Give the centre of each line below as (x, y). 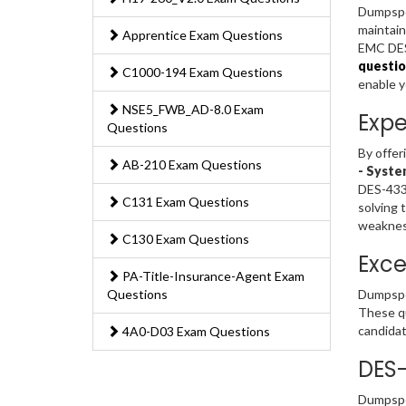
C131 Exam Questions (184, 202)
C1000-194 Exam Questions (201, 72)
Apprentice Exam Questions (201, 35)
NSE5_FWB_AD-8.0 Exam (192, 110)
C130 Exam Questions (184, 239)
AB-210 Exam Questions (191, 165)
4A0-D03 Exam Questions (195, 332)
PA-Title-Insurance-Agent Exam (212, 276)
